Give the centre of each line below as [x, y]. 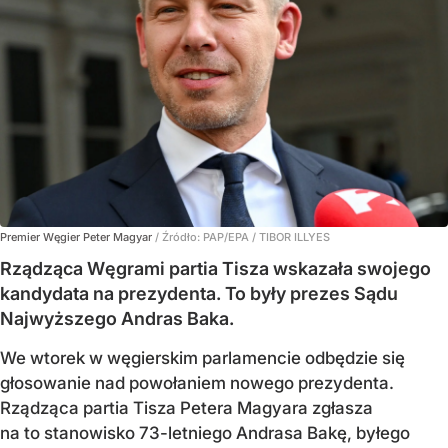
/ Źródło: [179, 236]
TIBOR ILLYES [294, 236]
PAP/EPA [227, 236]
